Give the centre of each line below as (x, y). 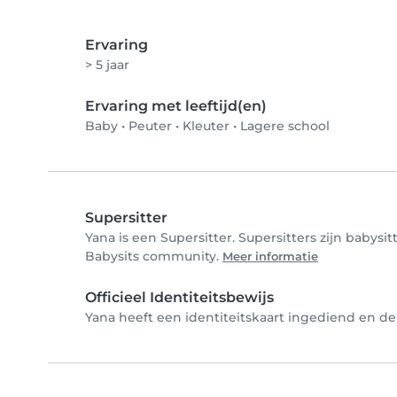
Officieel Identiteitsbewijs (179, 298)
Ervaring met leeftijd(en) (176, 106)
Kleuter (206, 126)
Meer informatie (270, 257)
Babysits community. (154, 257)
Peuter (150, 126)
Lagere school (285, 126)
